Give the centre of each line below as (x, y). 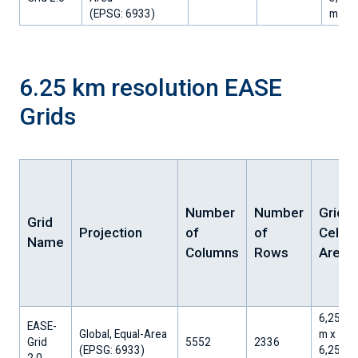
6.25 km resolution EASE (151, 87)
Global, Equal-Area (123, 334)
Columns (212, 252)
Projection (111, 232)
